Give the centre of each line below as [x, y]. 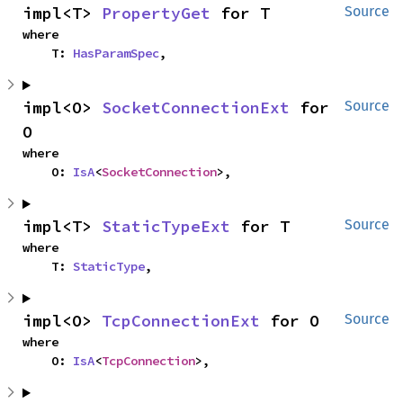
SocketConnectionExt [196, 108]
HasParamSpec [116, 54]
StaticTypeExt [166, 227]
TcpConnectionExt [181, 321]
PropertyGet [156, 13]
